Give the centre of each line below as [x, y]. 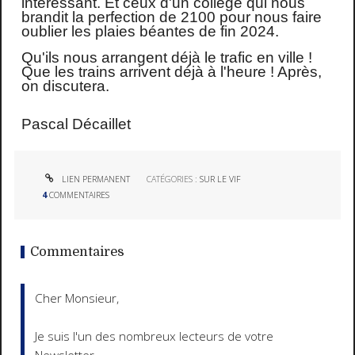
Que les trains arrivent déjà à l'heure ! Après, [171, 71]
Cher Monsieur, [77, 299]
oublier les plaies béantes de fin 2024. [150, 31]
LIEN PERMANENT [95, 179]
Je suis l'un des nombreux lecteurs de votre [155, 337]
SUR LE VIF [220, 179]
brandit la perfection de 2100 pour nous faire [171, 17]
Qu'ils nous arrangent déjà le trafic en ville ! [166, 57]
